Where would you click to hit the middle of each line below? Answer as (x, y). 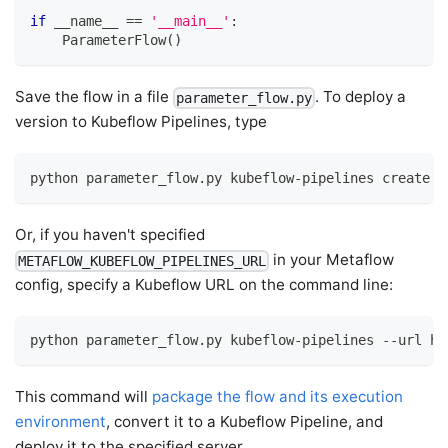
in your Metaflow (332, 259)
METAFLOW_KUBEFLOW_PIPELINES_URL (142, 260)
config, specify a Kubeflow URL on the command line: (204, 284)
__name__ (86, 21)
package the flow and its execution (278, 397)
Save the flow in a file (94, 97)
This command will (84, 397)
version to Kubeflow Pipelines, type (141, 122)
